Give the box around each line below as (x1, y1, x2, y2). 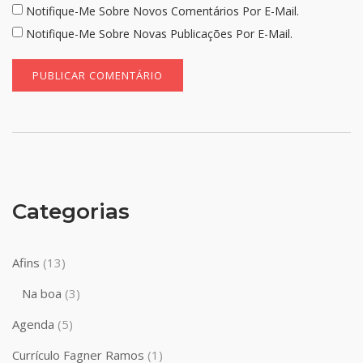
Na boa (22, 285, 62, 302)
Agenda (12, 316, 54, 333)
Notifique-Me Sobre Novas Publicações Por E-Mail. (26, 26, 293, 42)
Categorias (12, 199, 130, 225)
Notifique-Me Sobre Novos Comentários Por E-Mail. (26, 3, 299, 19)
